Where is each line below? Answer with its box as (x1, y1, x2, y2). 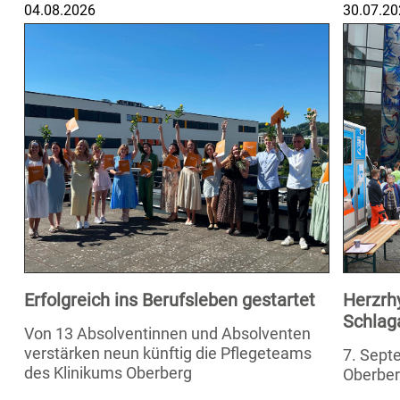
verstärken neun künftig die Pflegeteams (24, 344, 312, 362)
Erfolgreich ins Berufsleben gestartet (24, 289, 315, 311)
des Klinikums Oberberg (24, 363, 192, 382)
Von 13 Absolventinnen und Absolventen (24, 324, 311, 343)
